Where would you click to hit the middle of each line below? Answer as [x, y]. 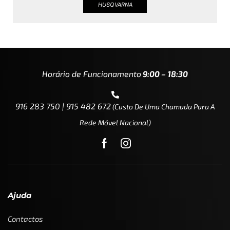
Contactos [25, 219]
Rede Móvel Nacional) [115, 123]
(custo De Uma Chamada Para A [163, 107]
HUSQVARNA [115, 5]
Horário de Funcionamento [92, 73]
